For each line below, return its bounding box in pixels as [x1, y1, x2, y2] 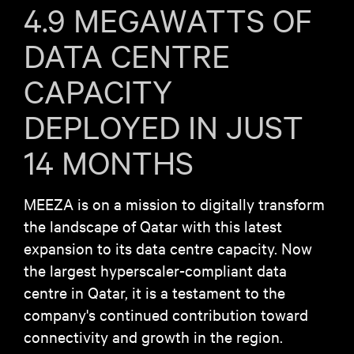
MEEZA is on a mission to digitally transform [24, 194, 325, 213]
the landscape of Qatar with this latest [24, 216, 282, 235]
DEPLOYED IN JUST [24, 107, 303, 146]
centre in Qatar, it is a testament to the [24, 282, 285, 302]
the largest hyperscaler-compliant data [24, 260, 287, 280]
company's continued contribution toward [24, 304, 308, 324]
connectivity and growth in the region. [24, 326, 283, 346]
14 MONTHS [24, 142, 194, 182]
